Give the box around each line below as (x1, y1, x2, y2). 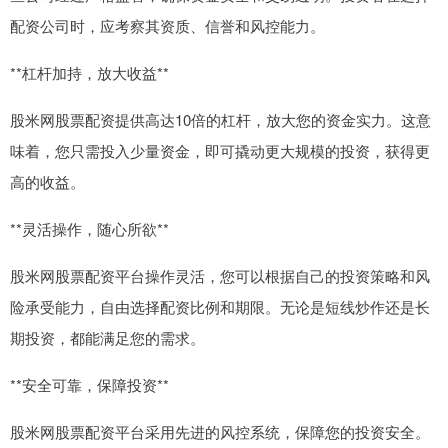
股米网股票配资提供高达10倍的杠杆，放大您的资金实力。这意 (10, 108, 431, 130)
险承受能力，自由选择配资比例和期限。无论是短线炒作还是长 (10, 295, 430, 317)
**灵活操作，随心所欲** (10, 217, 169, 239)
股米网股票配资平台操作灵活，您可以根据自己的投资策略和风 (10, 264, 430, 286)
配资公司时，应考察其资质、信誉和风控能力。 (10, 14, 325, 36)
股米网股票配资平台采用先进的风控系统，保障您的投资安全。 (10, 420, 430, 442)
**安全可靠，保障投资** (10, 373, 169, 395)
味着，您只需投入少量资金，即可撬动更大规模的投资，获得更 (10, 139, 430, 161)
